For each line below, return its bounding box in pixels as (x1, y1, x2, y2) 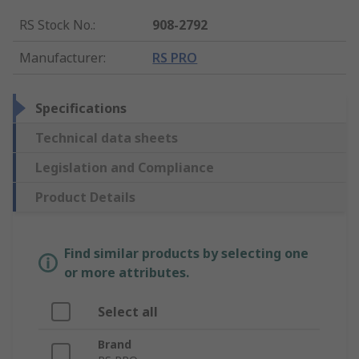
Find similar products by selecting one (64, 244, 309, 262)
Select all (98, 302, 158, 321)
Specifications (35, 99, 127, 117)
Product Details (35, 188, 135, 206)
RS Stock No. (19, 15, 93, 34)
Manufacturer (19, 48, 103, 67)
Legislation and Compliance (35, 158, 214, 176)
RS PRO (152, 48, 198, 67)
